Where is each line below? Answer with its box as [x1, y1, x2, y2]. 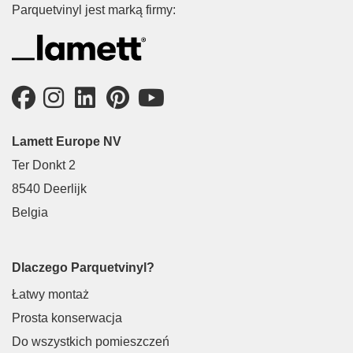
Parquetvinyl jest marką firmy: [12, 3, 176, 17]
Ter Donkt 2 [12, 158, 76, 173]
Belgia [12, 206, 48, 220]
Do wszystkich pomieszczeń [12, 335, 169, 349]
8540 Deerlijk [12, 182, 87, 196]
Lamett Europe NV [12, 135, 121, 149]
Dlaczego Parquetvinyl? [12, 261, 154, 275]
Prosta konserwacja [12, 311, 122, 325]
